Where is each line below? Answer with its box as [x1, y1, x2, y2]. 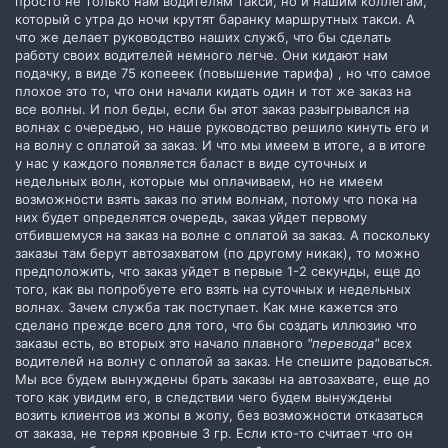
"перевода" [307, 334, 383, 351]
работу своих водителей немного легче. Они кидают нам [15, 46, 388, 63]
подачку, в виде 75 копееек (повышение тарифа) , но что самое [15, 64, 431, 81]
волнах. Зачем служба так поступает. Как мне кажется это [15, 298, 398, 315]
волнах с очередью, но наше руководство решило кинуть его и [15, 118, 429, 135]
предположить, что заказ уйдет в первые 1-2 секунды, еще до [15, 262, 421, 279]
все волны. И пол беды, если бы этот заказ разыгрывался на [15, 100, 409, 117]
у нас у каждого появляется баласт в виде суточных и [15, 154, 367, 171]
